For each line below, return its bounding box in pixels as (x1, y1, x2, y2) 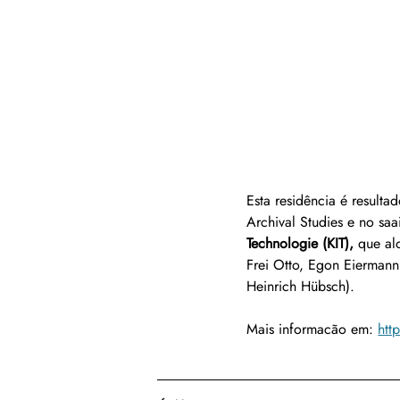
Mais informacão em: (246, 318, 379, 339)
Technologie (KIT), (246, 232, 359, 254)
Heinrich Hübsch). (246, 275, 355, 296)
